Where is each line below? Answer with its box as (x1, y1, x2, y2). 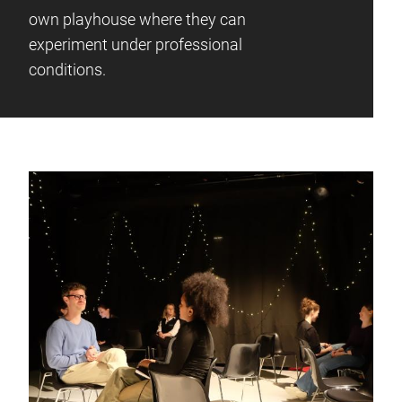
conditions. (29, 60, 106, 79)
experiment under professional (29, 35, 242, 54)
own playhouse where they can (29, 10, 246, 29)
